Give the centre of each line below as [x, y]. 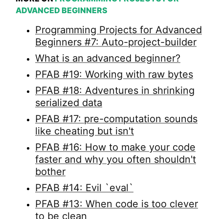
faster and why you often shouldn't [116, 159]
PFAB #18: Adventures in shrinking [115, 90]
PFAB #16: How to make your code [115, 147]
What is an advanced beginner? [108, 58]
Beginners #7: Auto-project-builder [116, 42]
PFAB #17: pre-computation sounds [116, 119]
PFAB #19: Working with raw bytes [114, 74]
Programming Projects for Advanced [119, 30]
